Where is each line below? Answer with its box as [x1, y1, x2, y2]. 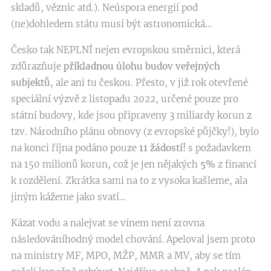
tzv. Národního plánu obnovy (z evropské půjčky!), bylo [11, 126, 259, 137]
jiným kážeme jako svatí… [11, 191, 126, 203]
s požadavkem [186, 142, 251, 154]
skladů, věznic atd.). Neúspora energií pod [11, 2, 198, 13]
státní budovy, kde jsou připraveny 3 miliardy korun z [11, 109, 252, 121]
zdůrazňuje [11, 60, 64, 72]
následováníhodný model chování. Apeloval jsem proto [11, 233, 255, 245]
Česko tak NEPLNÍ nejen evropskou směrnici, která [11, 44, 240, 56]
